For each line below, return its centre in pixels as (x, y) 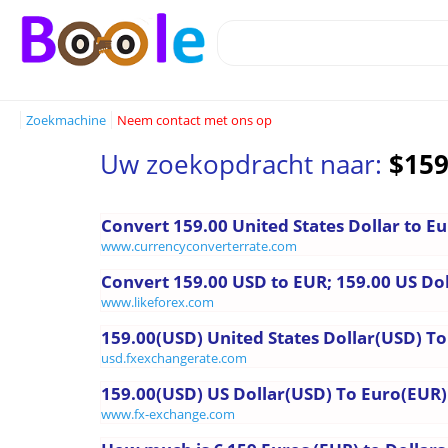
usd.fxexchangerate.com (174, 357)
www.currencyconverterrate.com (199, 245)
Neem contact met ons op (194, 120)
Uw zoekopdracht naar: (244, 164)
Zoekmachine (66, 120)
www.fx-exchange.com (168, 413)
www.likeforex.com (157, 301)
